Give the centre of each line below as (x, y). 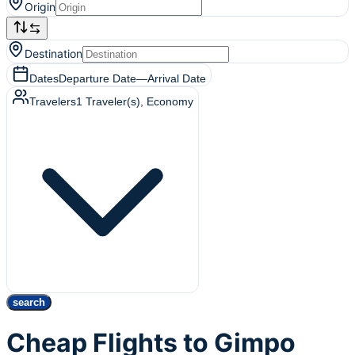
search (29, 302)
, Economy (167, 101)
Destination (53, 53)
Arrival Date (177, 78)
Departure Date (97, 78)
